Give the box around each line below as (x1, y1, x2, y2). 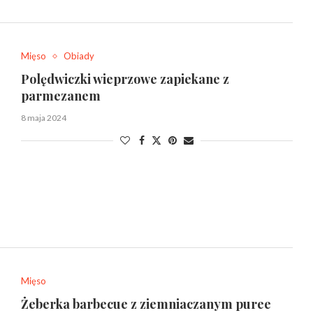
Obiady (63, 50, 94, 62)
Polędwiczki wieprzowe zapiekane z (20, 71, 229, 88)
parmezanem (20, 87, 101, 105)
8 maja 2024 (20, 112, 66, 124)
